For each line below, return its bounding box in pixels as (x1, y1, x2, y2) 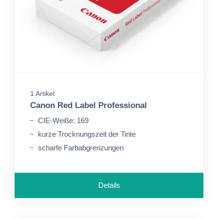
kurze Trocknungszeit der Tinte (38, 130, 136, 138)
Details (98, 181, 120, 189)
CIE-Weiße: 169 (38, 116, 89, 125)
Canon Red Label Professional (30, 101, 147, 110)
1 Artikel (30, 90, 54, 97)
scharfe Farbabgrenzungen (38, 144, 124, 152)
